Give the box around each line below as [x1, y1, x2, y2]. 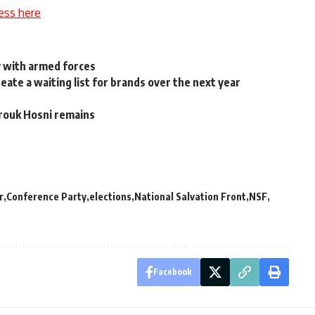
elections [89, 190, 131, 202]
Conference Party [6, 190, 86, 202]
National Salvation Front [134, 190, 246, 202]
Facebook [153, 266, 192, 277]
